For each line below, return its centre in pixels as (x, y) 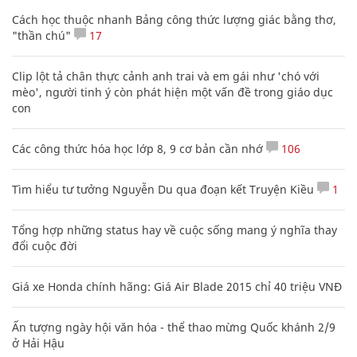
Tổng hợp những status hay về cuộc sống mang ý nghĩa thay (175, 230)
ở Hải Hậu (38, 343)
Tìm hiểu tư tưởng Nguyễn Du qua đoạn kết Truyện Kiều (163, 190)
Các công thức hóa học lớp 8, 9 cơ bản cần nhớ (137, 149)
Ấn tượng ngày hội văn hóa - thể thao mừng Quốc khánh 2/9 (174, 328)
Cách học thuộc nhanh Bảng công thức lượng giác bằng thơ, (174, 20)
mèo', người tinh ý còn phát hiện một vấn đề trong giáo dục (173, 92)
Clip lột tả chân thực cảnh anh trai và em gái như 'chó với (166, 76)
